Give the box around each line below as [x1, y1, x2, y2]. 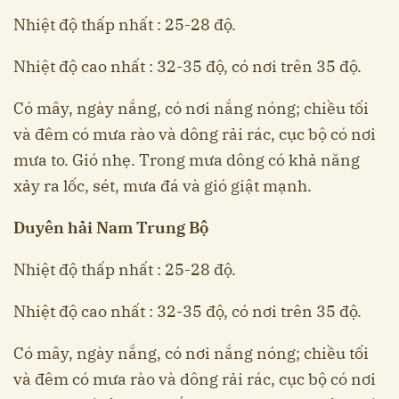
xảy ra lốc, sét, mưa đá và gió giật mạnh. [13, 175, 312, 197]
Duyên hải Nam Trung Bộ [13, 217, 208, 239]
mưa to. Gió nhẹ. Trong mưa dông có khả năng [13, 150, 360, 171]
